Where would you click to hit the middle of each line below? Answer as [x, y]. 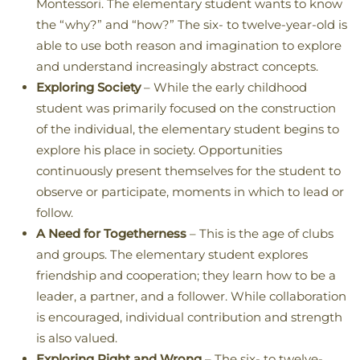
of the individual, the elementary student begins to [188, 129]
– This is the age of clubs [260, 234]
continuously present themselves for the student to [188, 171]
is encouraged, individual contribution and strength [189, 317]
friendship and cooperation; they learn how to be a [186, 276]
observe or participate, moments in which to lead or [190, 192]
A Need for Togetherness [111, 234]
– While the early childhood [224, 88]
